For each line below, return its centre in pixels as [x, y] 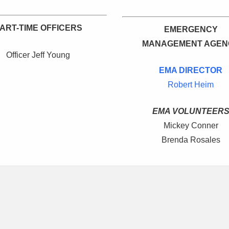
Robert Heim [191, 85]
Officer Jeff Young [38, 55]
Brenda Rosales [191, 140]
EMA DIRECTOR [191, 71]
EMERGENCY [191, 30]
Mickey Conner [191, 126]
